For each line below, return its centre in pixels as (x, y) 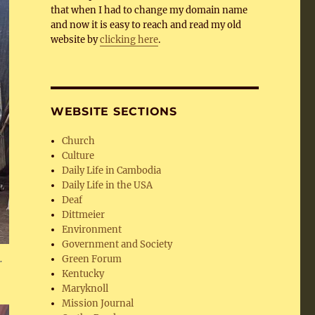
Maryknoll (85, 289)
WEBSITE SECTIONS (114, 111)
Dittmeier (84, 215)
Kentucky (83, 274)
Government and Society (117, 244)
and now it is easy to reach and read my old (146, 25)
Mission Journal (98, 303)
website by (75, 40)
